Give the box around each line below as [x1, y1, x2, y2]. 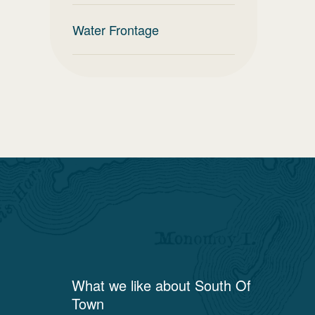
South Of [195, 275, 252, 295]
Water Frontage [72, 20, 159, 39]
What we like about [72, 275, 195, 295]
